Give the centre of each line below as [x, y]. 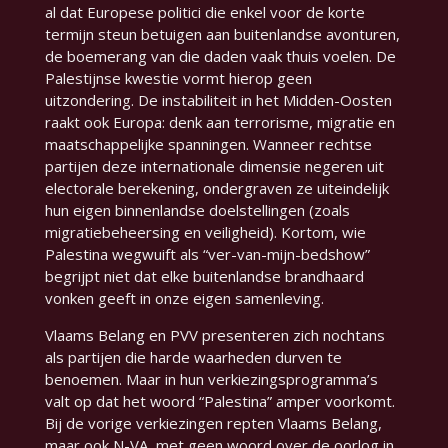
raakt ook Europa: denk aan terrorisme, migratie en [219, 122]
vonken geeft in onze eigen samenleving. [184, 298]
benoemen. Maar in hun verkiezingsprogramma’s [211, 379]
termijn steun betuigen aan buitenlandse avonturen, [222, 34]
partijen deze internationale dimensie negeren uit [214, 166]
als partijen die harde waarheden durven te [193, 357]
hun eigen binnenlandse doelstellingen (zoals [197, 210]
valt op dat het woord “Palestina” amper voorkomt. [219, 401]
